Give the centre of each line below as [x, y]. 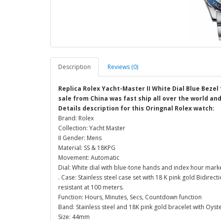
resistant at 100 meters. [91, 187]
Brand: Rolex [76, 118]
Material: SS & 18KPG [87, 148]
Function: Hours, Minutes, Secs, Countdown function [130, 197]
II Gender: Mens [80, 138]
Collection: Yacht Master [92, 128]
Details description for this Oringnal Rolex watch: [136, 108]
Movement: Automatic [89, 158]
